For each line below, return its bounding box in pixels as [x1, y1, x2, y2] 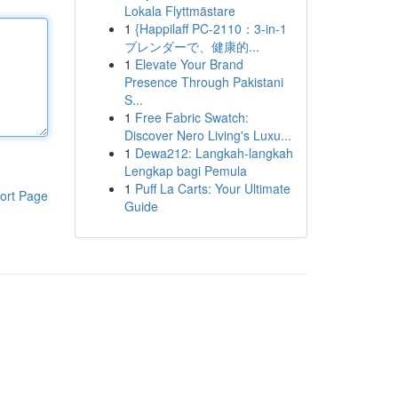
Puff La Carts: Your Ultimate [134, 179, 291, 197]
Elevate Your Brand [134, 55, 243, 73]
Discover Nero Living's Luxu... [123, 126, 291, 144]
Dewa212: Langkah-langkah [134, 144, 293, 162]
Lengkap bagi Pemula [123, 162, 247, 179]
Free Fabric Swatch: [134, 108, 249, 126]
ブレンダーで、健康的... [123, 37, 259, 55]
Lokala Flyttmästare [123, 2, 235, 20]
